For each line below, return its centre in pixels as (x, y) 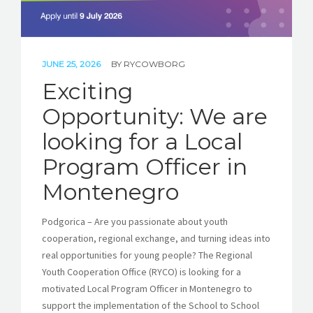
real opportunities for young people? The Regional (147, 255)
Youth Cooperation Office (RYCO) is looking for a (141, 271)
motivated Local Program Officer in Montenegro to (147, 288)
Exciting (87, 91)
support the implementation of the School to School (151, 305)
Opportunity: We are (155, 116)
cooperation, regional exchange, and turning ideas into (156, 238)
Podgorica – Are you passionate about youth (135, 221)
